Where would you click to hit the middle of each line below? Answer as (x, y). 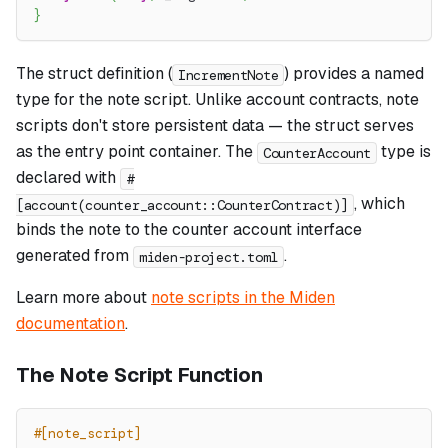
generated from (74, 256)
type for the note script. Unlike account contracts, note (217, 100)
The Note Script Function (139, 375)
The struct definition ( (94, 74)
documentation (70, 324)
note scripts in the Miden (243, 298)
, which (379, 204)
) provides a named (354, 74)
